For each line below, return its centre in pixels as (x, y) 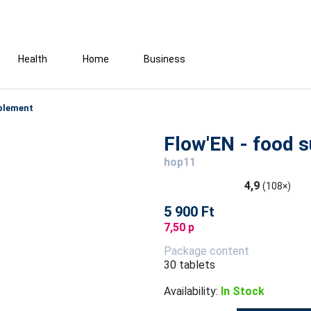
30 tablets (189, 265)
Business (165, 59)
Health (33, 59)
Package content (206, 251)
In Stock (242, 291)
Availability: (191, 291)
